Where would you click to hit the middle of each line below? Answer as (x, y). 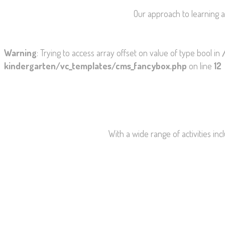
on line (200, 66)
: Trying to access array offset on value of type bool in (129, 52)
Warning (20, 52)
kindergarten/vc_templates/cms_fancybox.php (95, 66)
